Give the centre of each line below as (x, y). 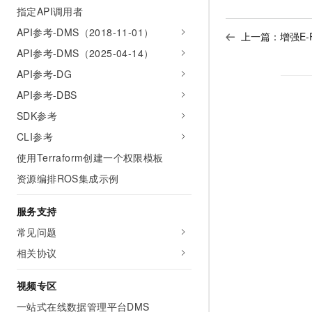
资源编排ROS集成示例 (68, 178)
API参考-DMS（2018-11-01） (85, 32)
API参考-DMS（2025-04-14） (85, 53)
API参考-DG (45, 74)
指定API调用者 (50, 11)
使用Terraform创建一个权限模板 (90, 157)
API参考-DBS (47, 95)
